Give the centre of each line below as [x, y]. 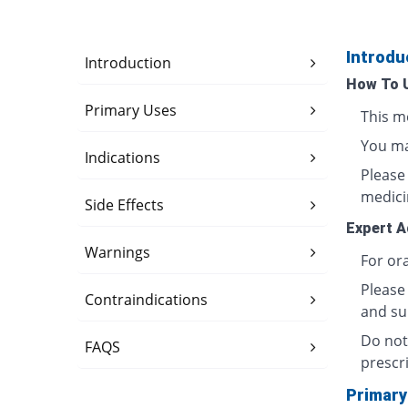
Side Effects [125, 205]
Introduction [128, 63]
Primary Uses [131, 110]
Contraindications [147, 300]
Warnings [118, 252]
